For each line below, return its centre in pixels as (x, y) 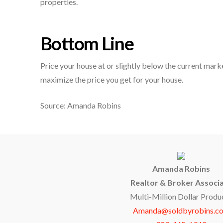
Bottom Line (87, 44)
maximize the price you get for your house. (111, 80)
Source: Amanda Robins (80, 106)
